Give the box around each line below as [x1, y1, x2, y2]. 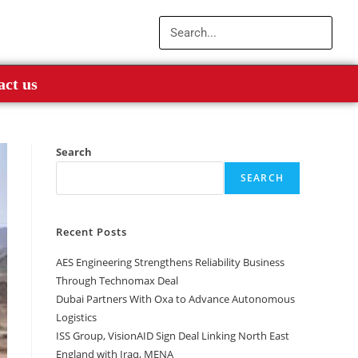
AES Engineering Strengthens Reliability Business [56, 255, 284, 270]
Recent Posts [56, 225, 127, 240]
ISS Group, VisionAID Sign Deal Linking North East [56, 328, 289, 344]
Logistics [56, 310, 97, 325]
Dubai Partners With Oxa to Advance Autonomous [56, 292, 295, 307]
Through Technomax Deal [56, 273, 178, 288]
